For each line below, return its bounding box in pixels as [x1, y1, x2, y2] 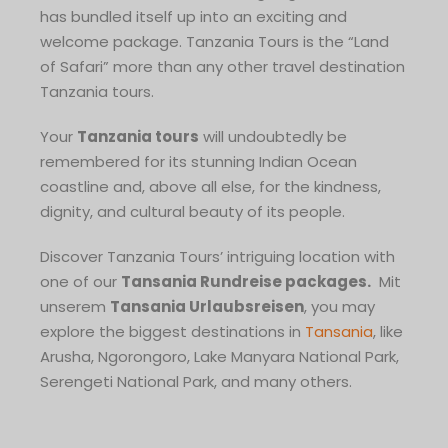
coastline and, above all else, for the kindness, [40, 175, 381, 197]
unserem [40, 295, 110, 317]
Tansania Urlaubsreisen [110, 295, 304, 317]
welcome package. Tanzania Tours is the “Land [40, 30, 389, 52]
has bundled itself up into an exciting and [40, 5, 347, 27]
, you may [304, 295, 375, 317]
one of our [40, 270, 121, 292]
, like [373, 320, 403, 342]
